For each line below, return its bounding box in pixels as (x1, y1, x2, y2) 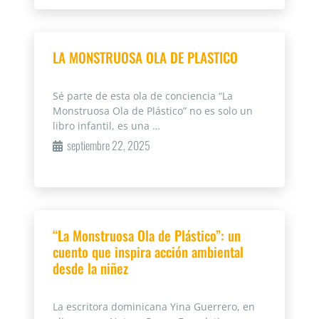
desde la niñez (53, 258, 128, 279)
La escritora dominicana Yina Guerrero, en (53, 300, 255, 314)
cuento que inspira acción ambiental (53, 241, 244, 263)
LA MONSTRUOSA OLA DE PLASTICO (53, 47, 238, 68)
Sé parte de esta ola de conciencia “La (53, 89, 233, 103)
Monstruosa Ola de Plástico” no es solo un (53, 104, 253, 118)
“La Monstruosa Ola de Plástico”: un (53, 225, 241, 246)
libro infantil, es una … (53, 119, 160, 133)
